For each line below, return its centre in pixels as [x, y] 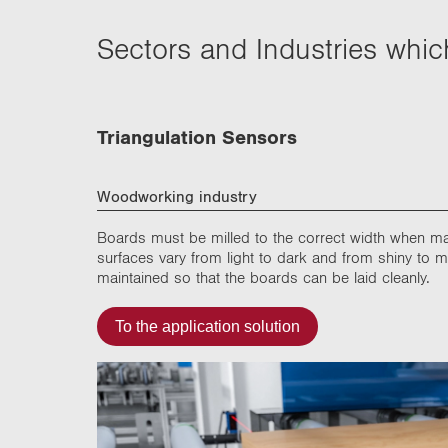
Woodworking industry [177, 195]
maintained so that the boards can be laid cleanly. [263, 277]
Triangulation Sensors [197, 136]
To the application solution [207, 326]
